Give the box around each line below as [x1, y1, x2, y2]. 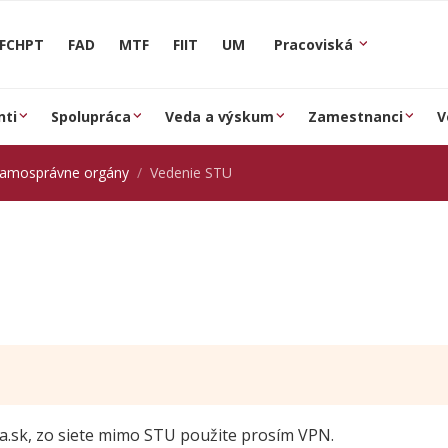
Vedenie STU [150, 163, 232, 182]
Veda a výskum [165, 107, 274, 126]
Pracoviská [274, 34, 357, 54]
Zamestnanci [308, 107, 403, 126]
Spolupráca [51, 107, 131, 126]
